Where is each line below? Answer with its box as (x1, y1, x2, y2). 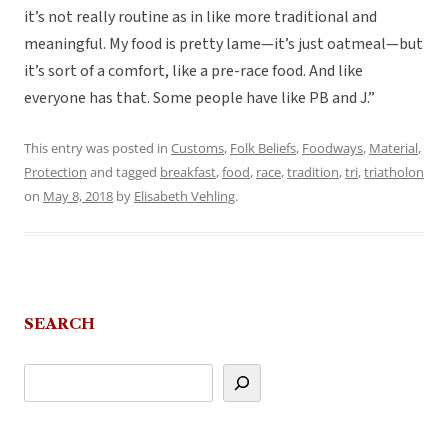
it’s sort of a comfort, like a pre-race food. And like (24, 60, 363, 83)
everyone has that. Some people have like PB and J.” (24, 87, 375, 110)
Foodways (302, 139, 363, 158)
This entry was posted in (24, 139, 171, 158)
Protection (24, 163, 87, 182)
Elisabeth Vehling (134, 187, 235, 206)
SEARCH (24, 314, 95, 334)
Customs (171, 139, 224, 158)
